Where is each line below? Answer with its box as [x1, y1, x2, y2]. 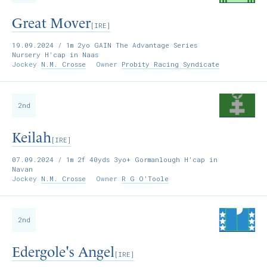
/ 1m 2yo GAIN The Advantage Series [54, 41, 197, 49]
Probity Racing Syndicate [122, 60, 219, 69]
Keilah [12, 129, 51, 146]
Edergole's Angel [12, 244, 114, 260]
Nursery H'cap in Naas [12, 50, 98, 59]
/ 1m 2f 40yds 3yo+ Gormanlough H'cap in [54, 155, 218, 164]
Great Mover [12, 15, 91, 32]
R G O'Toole [122, 174, 169, 183]
